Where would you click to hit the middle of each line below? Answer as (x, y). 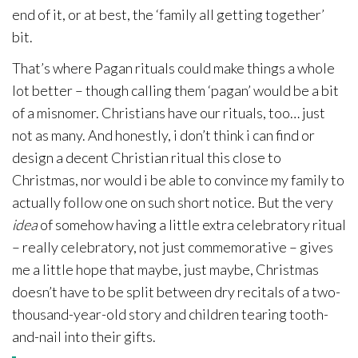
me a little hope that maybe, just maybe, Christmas (165, 269)
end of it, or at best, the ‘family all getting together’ (168, 14)
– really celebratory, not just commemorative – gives (173, 247)
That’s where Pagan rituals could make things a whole (173, 68)
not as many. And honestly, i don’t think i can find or (163, 135)
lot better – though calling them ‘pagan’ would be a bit (175, 90)
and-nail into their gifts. (84, 336)
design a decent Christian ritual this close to (147, 157)
